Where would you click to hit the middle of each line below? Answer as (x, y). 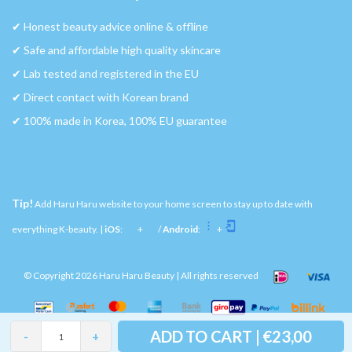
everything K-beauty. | (58, 229)
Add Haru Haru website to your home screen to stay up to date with (173, 204)
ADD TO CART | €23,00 (231, 336)
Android (180, 229)
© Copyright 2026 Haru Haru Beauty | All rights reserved (141, 276)
